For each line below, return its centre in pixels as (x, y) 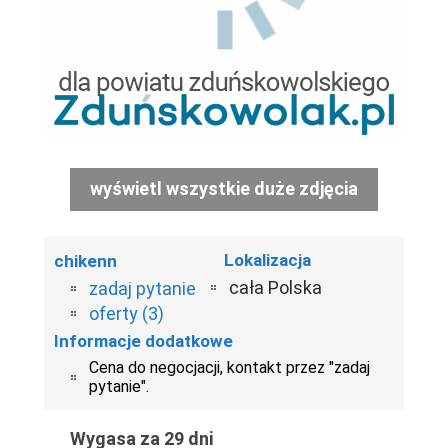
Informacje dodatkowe (143, 340)
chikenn (85, 260)
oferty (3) (126, 313)
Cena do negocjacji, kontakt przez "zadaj (229, 367)
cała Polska (275, 287)
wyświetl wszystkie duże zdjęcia (224, 188)
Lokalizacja (267, 259)
